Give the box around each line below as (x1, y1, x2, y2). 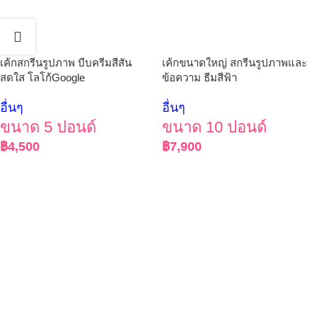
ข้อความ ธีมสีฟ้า (162, 71, 237, 83)
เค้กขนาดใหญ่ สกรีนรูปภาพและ (162, 56, 307, 69)
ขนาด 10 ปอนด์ (162, 117, 267, 136)
